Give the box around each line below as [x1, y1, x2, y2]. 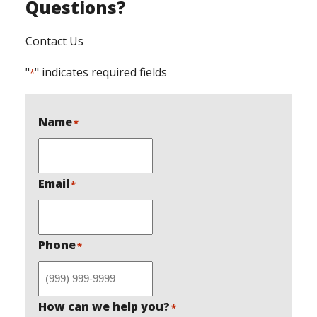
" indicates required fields [34, 64, 167, 81]
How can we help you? [38, 299, 170, 315]
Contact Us [25, 33, 83, 50]
